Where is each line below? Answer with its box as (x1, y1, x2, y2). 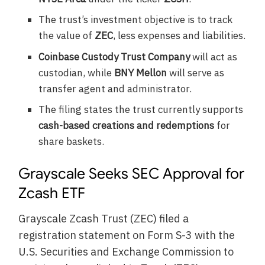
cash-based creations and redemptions (38, 119, 215, 132)
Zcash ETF (18, 184, 86, 203)
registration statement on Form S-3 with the (18, 228, 235, 242)
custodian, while (38, 66, 115, 79)
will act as (190, 50, 238, 63)
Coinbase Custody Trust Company (38, 50, 190, 63)
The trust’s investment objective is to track (38, 13, 233, 27)
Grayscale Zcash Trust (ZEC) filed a (18, 211, 189, 225)
